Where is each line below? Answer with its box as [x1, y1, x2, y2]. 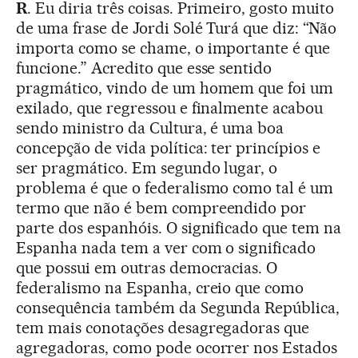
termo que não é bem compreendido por [16, 197, 307, 217]
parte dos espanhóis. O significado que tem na [16, 217, 342, 237]
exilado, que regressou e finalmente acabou [16, 97, 324, 117]
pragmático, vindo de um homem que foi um [16, 78, 334, 97]
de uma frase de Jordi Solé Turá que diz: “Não [16, 18, 337, 38]
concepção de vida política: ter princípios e [16, 137, 321, 157]
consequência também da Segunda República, [16, 297, 340, 317]
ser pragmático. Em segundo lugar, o [16, 157, 278, 177]
